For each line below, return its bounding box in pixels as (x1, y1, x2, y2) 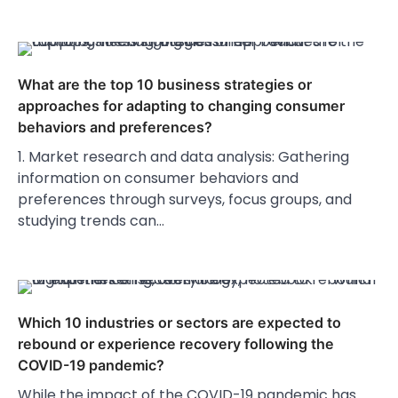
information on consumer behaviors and (18, 168, 298, 189)
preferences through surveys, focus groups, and (18, 189, 352, 211)
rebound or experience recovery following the (18, 335, 334, 354)
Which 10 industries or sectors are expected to (18, 314, 341, 332)
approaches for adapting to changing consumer (18, 97, 345, 115)
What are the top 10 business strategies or (18, 76, 312, 94)
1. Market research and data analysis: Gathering (18, 147, 349, 168)
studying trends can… (18, 211, 164, 232)
